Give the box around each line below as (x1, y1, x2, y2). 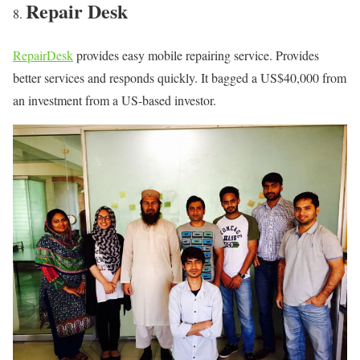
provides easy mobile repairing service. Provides (73, 46, 319, 63)
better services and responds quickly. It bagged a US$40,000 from (13, 68, 346, 86)
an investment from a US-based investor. (13, 91, 216, 108)
